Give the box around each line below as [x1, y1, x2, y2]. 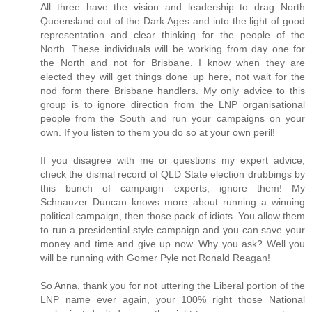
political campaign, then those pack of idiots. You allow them [40, 210, 305, 221]
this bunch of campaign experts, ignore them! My [40, 182, 305, 194]
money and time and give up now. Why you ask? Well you [40, 237, 305, 249]
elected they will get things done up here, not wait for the [40, 70, 305, 82]
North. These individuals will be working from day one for [40, 42, 305, 54]
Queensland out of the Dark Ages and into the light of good [40, 15, 305, 26]
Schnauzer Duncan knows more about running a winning [40, 196, 305, 208]
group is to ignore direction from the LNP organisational [40, 98, 305, 110]
